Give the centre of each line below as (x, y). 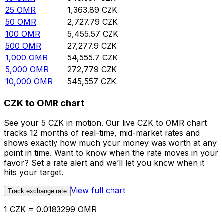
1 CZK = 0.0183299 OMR (50, 209)
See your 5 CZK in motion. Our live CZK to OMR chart (105, 123)
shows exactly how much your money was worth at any (110, 142)
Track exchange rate (37, 191)
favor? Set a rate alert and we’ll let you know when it (104, 162)
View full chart (98, 190)
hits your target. (34, 172)
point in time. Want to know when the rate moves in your (111, 152)
